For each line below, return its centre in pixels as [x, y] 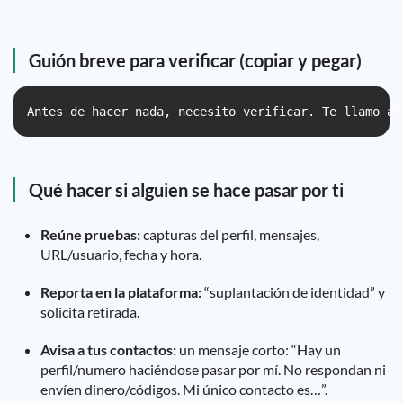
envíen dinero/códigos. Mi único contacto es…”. [184, 389]
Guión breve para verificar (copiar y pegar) [195, 60]
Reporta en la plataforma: [121, 292]
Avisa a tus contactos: [108, 349]
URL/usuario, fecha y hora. [121, 254]
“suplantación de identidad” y [293, 292]
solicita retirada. [90, 312]
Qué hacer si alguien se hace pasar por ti [186, 190]
